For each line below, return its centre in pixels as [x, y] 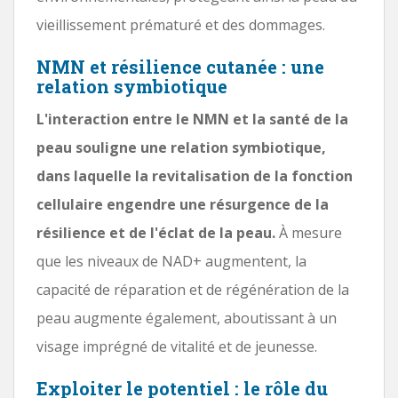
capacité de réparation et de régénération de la [193, 289]
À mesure [309, 232]
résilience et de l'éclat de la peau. [156, 232]
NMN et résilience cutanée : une [180, 66]
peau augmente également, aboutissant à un [187, 318]
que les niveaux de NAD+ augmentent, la [171, 261]
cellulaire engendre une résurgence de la [183, 204]
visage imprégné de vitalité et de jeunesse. [177, 346]
